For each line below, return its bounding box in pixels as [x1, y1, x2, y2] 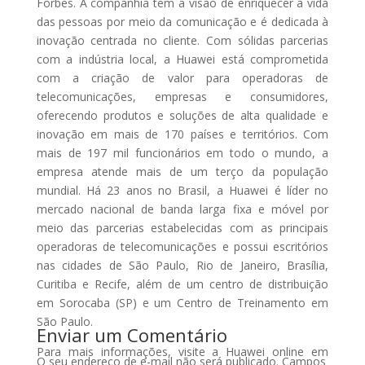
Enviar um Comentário [36, 322, 227, 347]
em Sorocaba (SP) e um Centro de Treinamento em [36, 294, 329, 310]
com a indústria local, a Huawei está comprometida [36, 51, 329, 67]
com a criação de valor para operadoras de [36, 69, 329, 86]
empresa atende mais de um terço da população [36, 163, 329, 179]
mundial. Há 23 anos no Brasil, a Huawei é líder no [36, 182, 329, 198]
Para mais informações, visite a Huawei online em [36, 343, 329, 359]
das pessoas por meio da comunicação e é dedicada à [36, 13, 329, 29]
